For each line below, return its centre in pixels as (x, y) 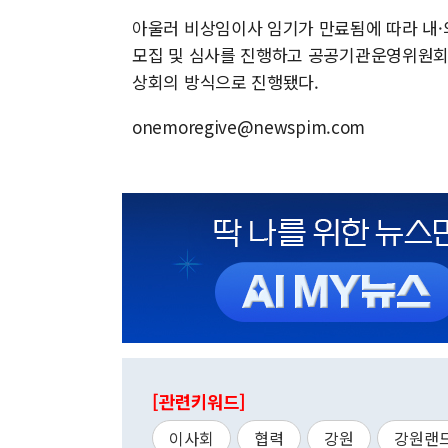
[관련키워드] (199, 401)
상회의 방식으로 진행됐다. (225, 81)
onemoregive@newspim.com (249, 126)
